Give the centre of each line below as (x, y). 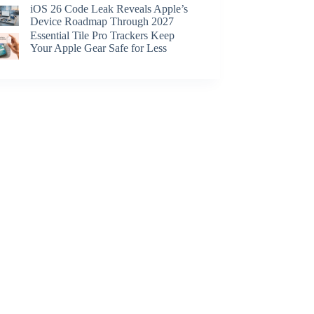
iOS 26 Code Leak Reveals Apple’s (109, 8)
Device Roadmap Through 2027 (102, 21)
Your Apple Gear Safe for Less (99, 48)
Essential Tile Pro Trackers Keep (103, 35)
